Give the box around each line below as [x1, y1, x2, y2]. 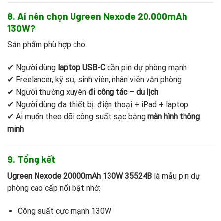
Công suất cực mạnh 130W [17, 206, 111, 216]
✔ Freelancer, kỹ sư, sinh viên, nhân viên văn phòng [7, 75, 182, 84]
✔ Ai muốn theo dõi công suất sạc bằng [7, 112, 147, 121]
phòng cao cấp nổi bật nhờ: [7, 184, 100, 193]
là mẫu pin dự [152, 171, 200, 181]
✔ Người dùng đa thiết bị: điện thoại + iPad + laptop [7, 100, 188, 109]
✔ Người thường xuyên [7, 87, 88, 97]
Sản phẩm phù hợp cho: [7, 40, 87, 50]
